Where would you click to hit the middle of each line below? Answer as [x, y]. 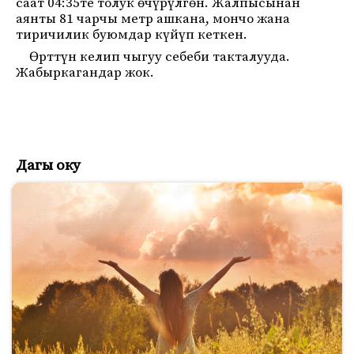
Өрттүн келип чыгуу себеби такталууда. [160, 57]
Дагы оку [48, 166]
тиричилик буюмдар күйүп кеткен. [132, 35]
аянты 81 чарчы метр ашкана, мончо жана [153, 19]
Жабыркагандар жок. [85, 73]
